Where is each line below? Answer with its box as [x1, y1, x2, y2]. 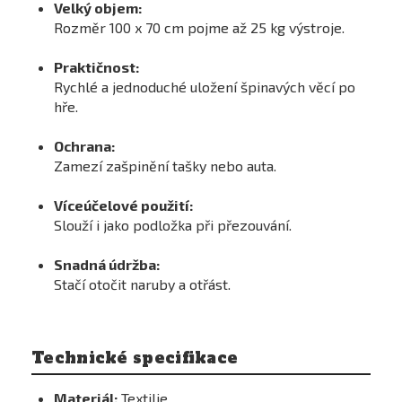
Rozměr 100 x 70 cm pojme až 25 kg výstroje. [54, 19, 345, 36]
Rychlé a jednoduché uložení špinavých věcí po [54, 78, 355, 95]
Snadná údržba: [54, 256, 160, 273]
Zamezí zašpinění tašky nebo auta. [54, 157, 276, 174]
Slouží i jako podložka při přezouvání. [54, 216, 292, 233]
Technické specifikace [31, 347, 239, 369]
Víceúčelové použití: [54, 197, 193, 214]
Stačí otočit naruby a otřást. [54, 275, 231, 293]
